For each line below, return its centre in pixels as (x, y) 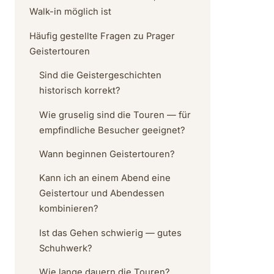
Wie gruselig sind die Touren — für (115, 115)
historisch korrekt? (80, 91)
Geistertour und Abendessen (102, 194)
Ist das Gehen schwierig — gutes (110, 233)
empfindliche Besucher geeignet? (112, 130)
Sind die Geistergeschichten (100, 76)
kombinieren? (69, 209)
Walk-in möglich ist (70, 12)
